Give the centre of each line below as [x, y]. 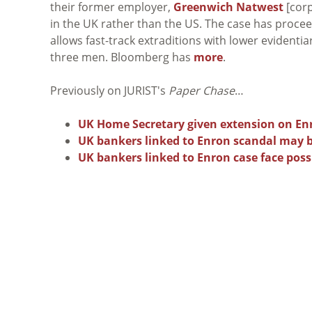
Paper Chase [202, 90]
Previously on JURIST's [109, 90]
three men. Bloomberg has [122, 57]
